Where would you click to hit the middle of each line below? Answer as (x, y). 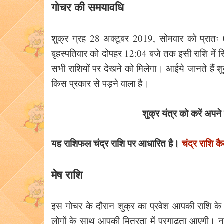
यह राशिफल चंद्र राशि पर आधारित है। (117, 143)
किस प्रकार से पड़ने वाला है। (100, 83)
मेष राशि (67, 175)
